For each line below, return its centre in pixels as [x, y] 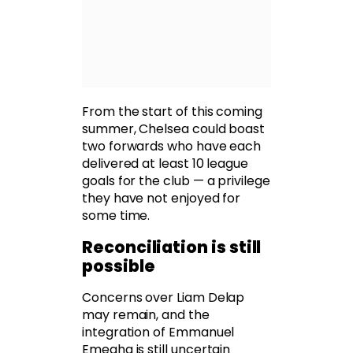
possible [119, 266]
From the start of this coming [172, 112]
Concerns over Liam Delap [163, 298]
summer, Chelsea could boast [174, 129]
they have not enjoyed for [162, 199]
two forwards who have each [172, 147]
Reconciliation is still [172, 247]
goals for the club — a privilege [176, 181]
